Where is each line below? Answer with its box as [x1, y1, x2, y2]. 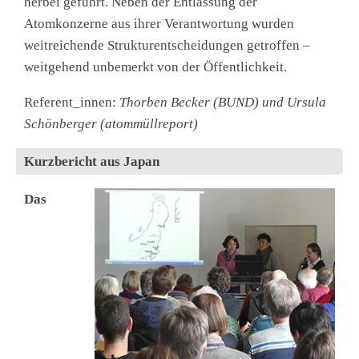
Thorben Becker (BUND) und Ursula [119, 95, 326, 111]
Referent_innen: [24, 95, 119, 111]
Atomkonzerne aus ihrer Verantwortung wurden [24, 16, 294, 32]
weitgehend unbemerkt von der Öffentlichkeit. [24, 59, 287, 75]
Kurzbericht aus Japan [24, 154, 159, 170]
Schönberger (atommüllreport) [24, 116, 198, 132]
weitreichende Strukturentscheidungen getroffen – [24, 38, 310, 54]
